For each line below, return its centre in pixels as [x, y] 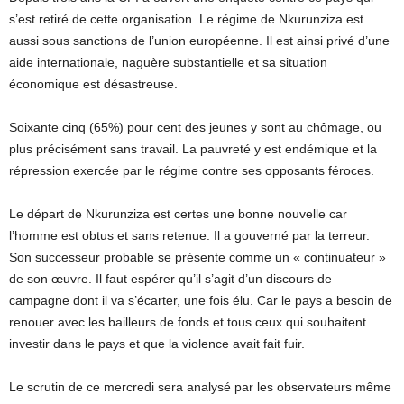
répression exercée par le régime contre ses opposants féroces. [192, 171]
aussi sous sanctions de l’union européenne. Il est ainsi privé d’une [199, 41]
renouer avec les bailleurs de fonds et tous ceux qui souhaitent [188, 322]
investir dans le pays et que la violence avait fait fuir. [157, 344]
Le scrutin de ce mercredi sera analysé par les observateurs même [200, 387]
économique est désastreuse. [93, 84]
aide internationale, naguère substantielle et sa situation [168, 63]
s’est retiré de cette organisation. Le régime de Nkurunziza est [186, 19]
